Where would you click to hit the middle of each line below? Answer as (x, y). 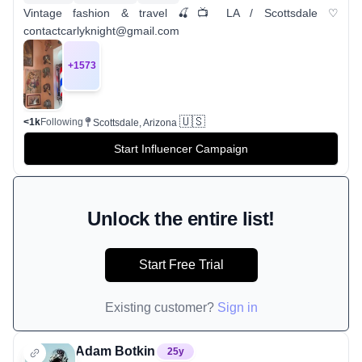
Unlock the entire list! (181, 218)
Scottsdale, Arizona (135, 122)
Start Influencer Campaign (181, 148)
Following (62, 122)
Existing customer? (159, 307)
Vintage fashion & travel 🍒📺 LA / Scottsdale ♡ (181, 13)
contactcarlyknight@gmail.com (101, 31)
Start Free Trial (181, 264)
